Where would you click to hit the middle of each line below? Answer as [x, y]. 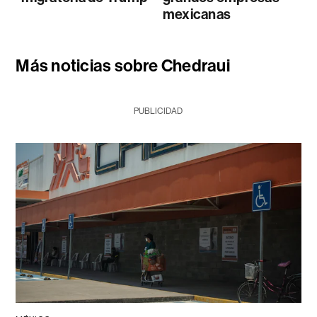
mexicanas [197, 14]
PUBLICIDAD [158, 111]
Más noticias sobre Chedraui [123, 65]
